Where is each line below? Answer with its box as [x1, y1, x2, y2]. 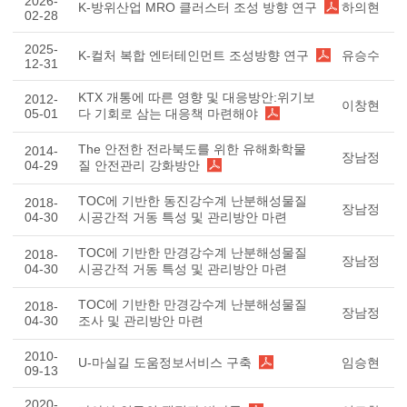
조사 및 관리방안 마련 [78, 313, 203, 328]
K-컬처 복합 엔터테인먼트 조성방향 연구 [78, 48, 309, 63]
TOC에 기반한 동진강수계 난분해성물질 [78, 194, 307, 208]
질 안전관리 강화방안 [78, 158, 200, 173]
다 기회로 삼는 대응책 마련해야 [78, 106, 258, 121]
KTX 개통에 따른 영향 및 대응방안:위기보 [78, 90, 315, 104]
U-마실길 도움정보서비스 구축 [78, 355, 252, 370]
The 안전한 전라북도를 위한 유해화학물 [78, 142, 306, 156]
